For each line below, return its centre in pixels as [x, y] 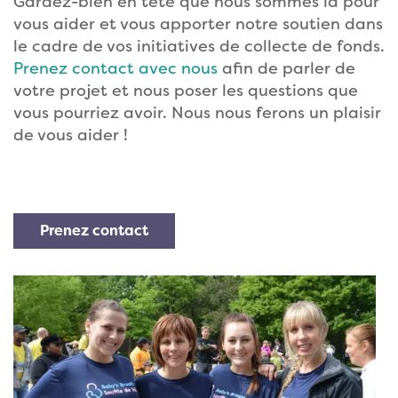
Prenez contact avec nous [115, 68]
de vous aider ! [71, 135]
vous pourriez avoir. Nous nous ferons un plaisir [197, 112]
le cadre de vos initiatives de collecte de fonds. [199, 46]
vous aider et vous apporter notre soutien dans [198, 24]
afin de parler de [287, 68]
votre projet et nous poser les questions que [186, 90]
